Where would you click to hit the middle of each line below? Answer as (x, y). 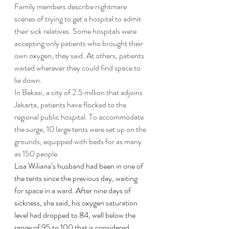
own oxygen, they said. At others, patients (80, 55)
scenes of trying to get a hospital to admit (78, 19)
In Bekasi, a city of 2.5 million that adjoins (79, 92)
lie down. (28, 80)
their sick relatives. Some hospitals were (76, 31)
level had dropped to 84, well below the (76, 215)
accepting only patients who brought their (79, 43)
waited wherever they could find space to (78, 68)
